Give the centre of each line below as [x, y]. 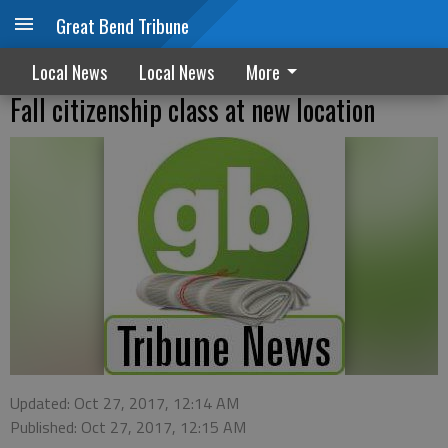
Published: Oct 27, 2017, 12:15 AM [128, 427]
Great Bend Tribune [122, 25]
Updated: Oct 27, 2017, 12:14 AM [124, 403]
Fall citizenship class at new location [192, 109]
